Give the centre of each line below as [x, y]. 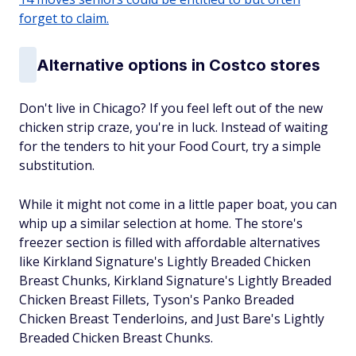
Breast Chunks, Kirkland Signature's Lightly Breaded [175, 281]
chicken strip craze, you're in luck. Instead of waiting [174, 127]
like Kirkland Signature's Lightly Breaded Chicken [165, 261]
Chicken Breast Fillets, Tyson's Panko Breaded [157, 300]
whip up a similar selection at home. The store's [161, 223]
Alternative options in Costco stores [178, 65]
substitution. [57, 165]
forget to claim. [64, 18]
